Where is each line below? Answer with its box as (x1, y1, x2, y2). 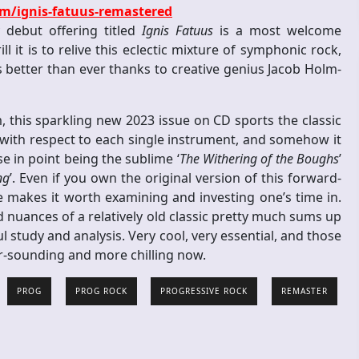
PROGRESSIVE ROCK (160, 285, 248, 297)
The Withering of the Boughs (179, 150, 340, 168)
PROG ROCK (75, 285, 127, 297)
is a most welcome (213, 22, 341, 40)
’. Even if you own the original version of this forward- (10, 169, 341, 188)
